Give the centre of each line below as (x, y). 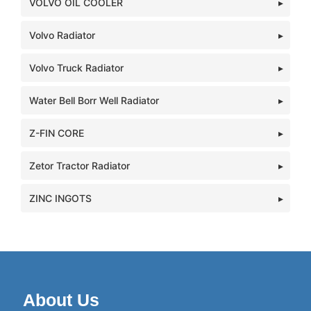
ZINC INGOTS (60, 198)
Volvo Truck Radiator (76, 68)
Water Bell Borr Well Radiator (94, 100)
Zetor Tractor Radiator (79, 166)
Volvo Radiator (62, 35)
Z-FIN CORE (57, 133)
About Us (61, 300)
